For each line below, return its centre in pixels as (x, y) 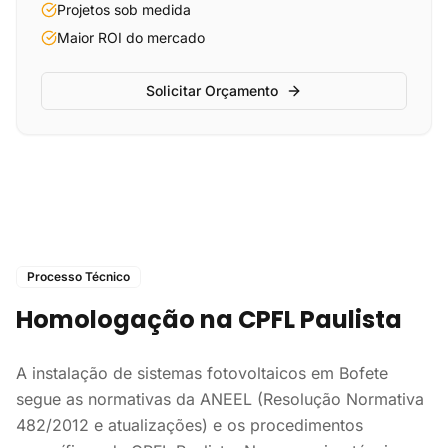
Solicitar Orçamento (212, 90)
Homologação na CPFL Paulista (209, 319)
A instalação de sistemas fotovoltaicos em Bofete (202, 373)
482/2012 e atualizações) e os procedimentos (189, 425)
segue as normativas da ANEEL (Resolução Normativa (220, 399)
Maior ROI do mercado (131, 37)
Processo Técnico (78, 276)
